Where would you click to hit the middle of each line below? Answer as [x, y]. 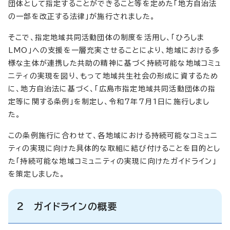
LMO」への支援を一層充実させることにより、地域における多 [114, 50]
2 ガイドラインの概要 [67, 206]
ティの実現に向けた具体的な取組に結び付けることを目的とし [114, 148]
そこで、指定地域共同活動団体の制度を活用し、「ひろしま [107, 37]
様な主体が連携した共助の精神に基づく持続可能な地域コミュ [115, 63]
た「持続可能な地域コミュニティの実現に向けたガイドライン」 [112, 161]
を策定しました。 [37, 174]
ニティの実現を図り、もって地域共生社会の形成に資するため [113, 76]
